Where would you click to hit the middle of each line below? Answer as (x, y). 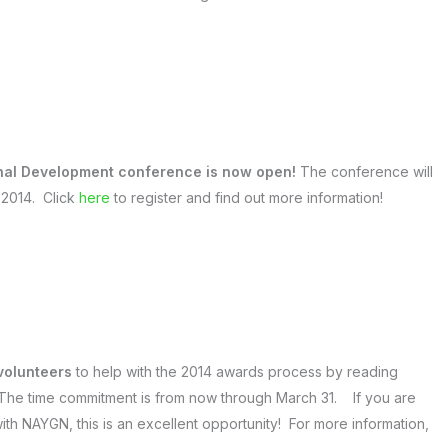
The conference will (366, 171)
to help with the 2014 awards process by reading (237, 371)
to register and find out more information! (248, 197)
